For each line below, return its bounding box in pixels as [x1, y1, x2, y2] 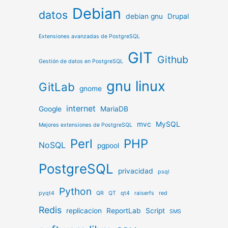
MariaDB [100, 104, 128, 113]
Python [59, 185, 92, 197]
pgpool [97, 141, 119, 150]
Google [39, 104, 62, 113]
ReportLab [106, 206, 141, 215]
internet [66, 103, 96, 113]
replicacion [66, 206, 102, 215]
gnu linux [106, 77, 165, 95]
